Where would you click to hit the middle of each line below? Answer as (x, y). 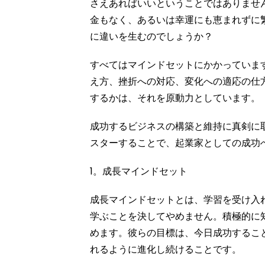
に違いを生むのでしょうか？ (151, 37)
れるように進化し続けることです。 (166, 250)
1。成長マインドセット (139, 172)
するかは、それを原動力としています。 (175, 98)
